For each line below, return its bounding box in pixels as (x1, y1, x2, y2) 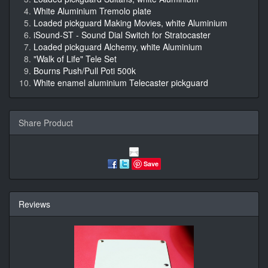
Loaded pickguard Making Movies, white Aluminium (33, 17, 227, 29)
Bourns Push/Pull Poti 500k (33, 65, 136, 77)
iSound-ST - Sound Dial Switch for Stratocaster (33, 29, 211, 41)
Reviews (19, 197, 50, 210)
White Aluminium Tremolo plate (33, 5, 151, 17)
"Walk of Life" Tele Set (33, 53, 117, 65)
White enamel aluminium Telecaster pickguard (33, 77, 208, 89)
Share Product (19, 117, 73, 129)
